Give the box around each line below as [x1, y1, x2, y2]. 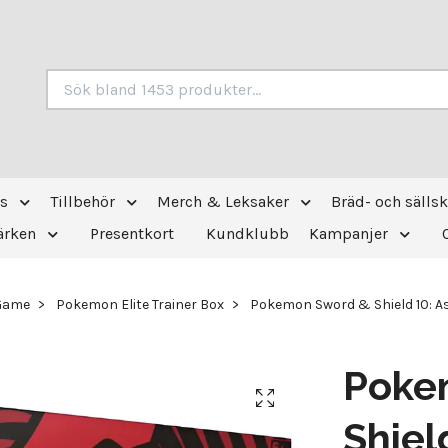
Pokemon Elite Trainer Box [56, 296, 224, 313]
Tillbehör [49, 192, 115, 211]
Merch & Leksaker [156, 192, 289, 211]
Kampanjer [309, 224, 388, 243]
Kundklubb [206, 224, 289, 243]
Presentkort [90, 224, 174, 243]
